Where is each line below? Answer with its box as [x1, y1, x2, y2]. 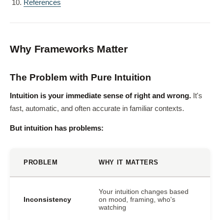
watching [99, 203, 126, 211]
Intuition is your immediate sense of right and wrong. [10, 92, 191, 100]
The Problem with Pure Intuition [10, 72, 151, 82]
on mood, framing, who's [99, 195, 175, 203]
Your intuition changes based [99, 188, 189, 195]
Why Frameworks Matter [10, 43, 128, 55]
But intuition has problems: [10, 124, 104, 132]
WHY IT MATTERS [99, 159, 159, 166]
